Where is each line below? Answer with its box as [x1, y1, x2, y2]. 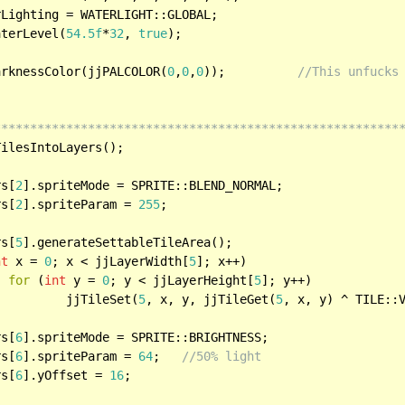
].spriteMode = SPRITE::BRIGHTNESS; [23, 329, 269, 344]
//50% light [182, 348, 262, 363]
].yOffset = [23, 367, 110, 382]
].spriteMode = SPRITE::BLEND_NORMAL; [23, 177, 284, 193]
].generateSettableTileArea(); [23, 234, 233, 250]
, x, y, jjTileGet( [146, 291, 277, 306]
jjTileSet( [66, 291, 139, 306]
